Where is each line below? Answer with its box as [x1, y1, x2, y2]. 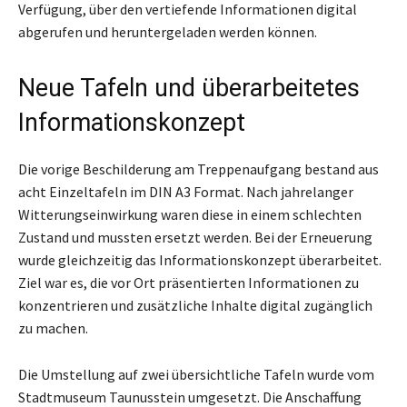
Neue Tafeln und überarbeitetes [18, 73, 360, 103]
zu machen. [18, 318, 88, 337]
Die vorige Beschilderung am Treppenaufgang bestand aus [18, 159, 379, 178]
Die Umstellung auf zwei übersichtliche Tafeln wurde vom [18, 364, 374, 383]
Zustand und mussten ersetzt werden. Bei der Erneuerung [18, 227, 372, 246]
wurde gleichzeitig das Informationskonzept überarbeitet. [18, 250, 382, 269]
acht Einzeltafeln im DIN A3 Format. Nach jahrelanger [18, 182, 353, 201]
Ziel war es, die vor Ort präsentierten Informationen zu [18, 273, 359, 292]
